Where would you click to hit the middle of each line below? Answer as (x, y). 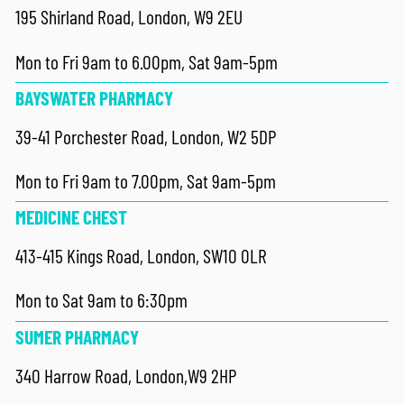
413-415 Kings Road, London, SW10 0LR (142, 256)
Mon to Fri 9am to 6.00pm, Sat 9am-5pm (147, 61)
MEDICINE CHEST (72, 217)
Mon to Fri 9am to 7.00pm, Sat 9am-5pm (146, 181)
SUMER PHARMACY (79, 336)
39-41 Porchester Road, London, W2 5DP (147, 136)
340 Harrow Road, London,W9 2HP (127, 375)
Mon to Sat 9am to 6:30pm (102, 300)
